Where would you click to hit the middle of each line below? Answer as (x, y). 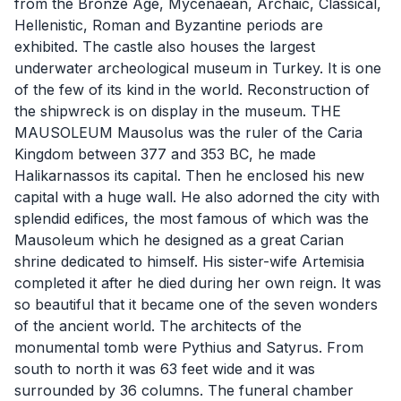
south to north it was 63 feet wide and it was (165, 368)
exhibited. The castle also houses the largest (165, 46)
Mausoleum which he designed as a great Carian (179, 239)
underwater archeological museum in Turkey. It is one (198, 68)
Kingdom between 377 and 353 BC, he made (165, 154)
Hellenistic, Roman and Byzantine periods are (169, 25)
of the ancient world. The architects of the (158, 325)
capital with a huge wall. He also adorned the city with (197, 196)
